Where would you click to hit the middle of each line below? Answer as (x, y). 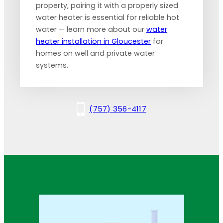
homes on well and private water (95, 53)
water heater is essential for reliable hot (108, 17)
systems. (52, 65)
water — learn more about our (91, 29)
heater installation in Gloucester (93, 41)
